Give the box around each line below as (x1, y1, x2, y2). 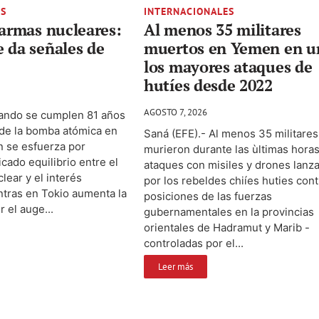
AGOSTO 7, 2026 (144, 106, 207, 119)
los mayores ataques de (144, 56, 313, 78)
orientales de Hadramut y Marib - (144, 221, 310, 235)
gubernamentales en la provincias (144, 205, 314, 219)
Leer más (158, 261, 193, 273)
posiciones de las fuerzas (144, 189, 272, 204)
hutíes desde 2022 (144, 75, 273, 96)
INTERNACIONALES (144, 5, 234, 19)
